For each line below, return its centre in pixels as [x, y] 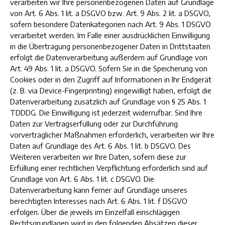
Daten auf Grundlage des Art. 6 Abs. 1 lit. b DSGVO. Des [100, 146]
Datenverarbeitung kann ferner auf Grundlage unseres [99, 190]
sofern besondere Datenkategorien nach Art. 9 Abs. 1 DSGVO [110, 24]
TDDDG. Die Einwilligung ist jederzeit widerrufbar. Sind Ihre [106, 113]
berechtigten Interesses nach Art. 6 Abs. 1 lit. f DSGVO [99, 201]
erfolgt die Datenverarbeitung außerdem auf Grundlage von [109, 57]
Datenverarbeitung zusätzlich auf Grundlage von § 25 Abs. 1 [108, 101]
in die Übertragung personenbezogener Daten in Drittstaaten [110, 46]
